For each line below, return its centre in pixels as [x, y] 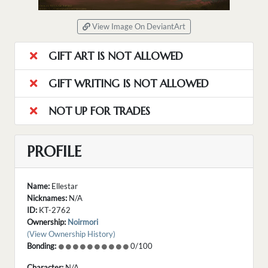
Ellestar [64, 186]
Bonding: [42, 246]
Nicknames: [47, 198]
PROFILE [54, 152]
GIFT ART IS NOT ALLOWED [114, 56]
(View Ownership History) [71, 234]
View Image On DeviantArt [138, 27]
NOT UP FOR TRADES [98, 111]
